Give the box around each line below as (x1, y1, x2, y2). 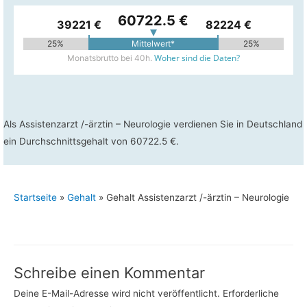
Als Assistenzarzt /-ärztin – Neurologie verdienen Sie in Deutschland (3, 119, 302, 130)
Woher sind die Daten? (154, 51, 240, 64)
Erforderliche (220, 287, 279, 299)
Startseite (14, 192, 57, 204)
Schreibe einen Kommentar (14, 263, 205, 282)
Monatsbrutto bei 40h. (67, 52, 154, 63)
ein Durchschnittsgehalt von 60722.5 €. (3, 136, 179, 147)
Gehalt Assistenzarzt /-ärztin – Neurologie (106, 192, 289, 204)
